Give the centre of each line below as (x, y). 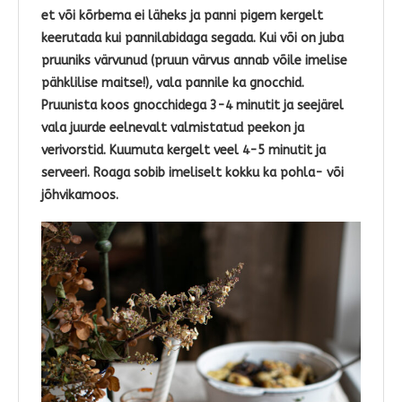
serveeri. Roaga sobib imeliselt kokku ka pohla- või (192, 173)
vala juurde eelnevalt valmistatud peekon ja (173, 128)
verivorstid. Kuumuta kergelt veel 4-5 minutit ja (184, 151)
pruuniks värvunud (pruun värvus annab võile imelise (194, 61)
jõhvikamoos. (82, 196)
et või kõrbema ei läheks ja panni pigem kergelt (182, 16)
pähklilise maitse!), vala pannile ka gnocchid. (173, 83)
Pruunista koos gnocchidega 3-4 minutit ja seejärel (192, 106)
